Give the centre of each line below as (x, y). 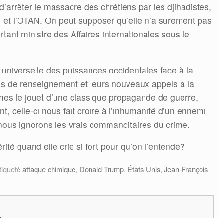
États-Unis (144, 169)
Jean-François (186, 169)
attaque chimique (49, 169)
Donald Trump (101, 169)
